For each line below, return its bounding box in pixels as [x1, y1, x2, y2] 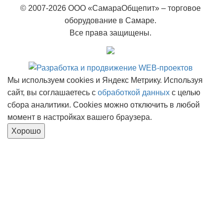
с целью [170, 88, 200, 97]
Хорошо [11, 126, 41, 135]
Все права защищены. [70, 28, 151, 37]
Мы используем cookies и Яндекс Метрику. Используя [7, 75, 203, 84]
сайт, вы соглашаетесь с [7, 88, 98, 97]
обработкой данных [98, 88, 170, 97]
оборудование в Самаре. [65, 16, 156, 25]
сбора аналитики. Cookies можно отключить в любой [7, 100, 200, 109]
